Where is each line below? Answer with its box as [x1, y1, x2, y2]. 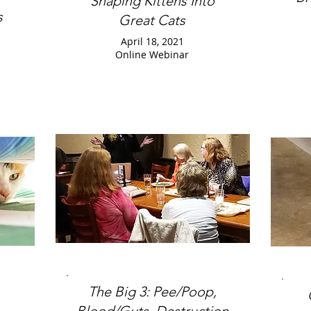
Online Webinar [115, 48, 189, 61]
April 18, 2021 [120, 35, 184, 48]
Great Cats [119, 12, 185, 28]
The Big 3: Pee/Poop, [87, 283, 217, 300]
